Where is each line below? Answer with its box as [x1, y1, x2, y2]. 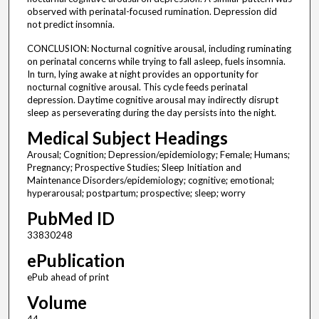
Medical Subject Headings [26, 127, 228, 149]
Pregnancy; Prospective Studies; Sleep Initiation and [26, 162, 241, 174]
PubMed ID [26, 208, 115, 229]
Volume [26, 292, 87, 313]
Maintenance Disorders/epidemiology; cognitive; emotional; [26, 174, 274, 187]
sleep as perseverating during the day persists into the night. [26, 107, 276, 119]
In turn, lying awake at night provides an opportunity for [26, 68, 258, 80]
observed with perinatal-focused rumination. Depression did [26, 6, 277, 18]
